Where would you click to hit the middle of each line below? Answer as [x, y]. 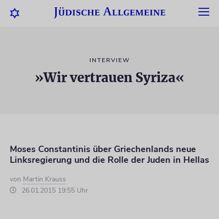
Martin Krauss [44, 179]
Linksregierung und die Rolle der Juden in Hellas [109, 160]
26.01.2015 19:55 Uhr [54, 190]
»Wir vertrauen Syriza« [109, 77]
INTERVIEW [109, 60]
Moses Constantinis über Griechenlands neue [103, 149]
